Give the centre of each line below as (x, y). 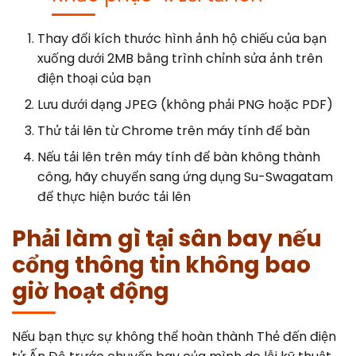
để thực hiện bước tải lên (114, 196)
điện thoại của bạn (94, 78)
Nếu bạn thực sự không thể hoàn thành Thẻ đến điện (174, 336)
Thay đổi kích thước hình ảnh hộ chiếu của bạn (182, 38)
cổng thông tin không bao (161, 265)
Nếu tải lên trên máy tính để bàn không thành (179, 157)
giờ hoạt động (91, 291)
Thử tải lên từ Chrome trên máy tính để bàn (174, 130)
